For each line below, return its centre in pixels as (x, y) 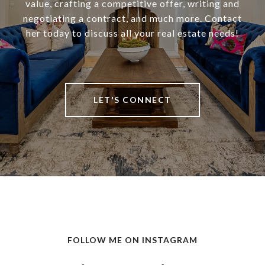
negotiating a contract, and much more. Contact (132, 18)
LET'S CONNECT (132, 100)
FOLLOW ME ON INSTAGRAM (132, 240)
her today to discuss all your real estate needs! (132, 33)
